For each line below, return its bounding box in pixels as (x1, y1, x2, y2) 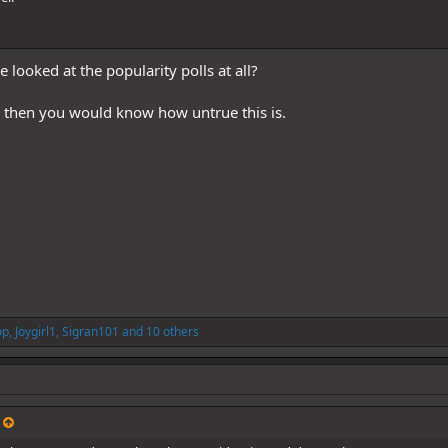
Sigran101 (61, 322, 119, 340)
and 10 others (118, 322, 199, 340)
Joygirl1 (14, 322, 56, 340)
